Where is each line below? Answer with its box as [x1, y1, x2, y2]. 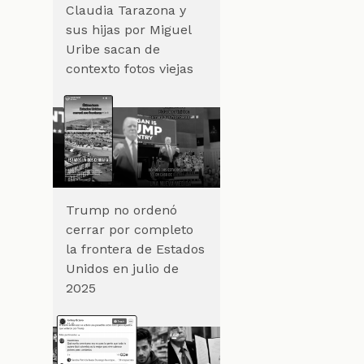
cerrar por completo [65, 221, 193, 237]
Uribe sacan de [65, 41, 160, 57]
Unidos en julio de [65, 260, 179, 276]
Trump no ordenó [65, 201, 177, 218]
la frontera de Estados [65, 240, 205, 257]
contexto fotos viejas [65, 60, 193, 76]
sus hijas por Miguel [65, 21, 191, 37]
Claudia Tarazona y [65, 2, 186, 18]
